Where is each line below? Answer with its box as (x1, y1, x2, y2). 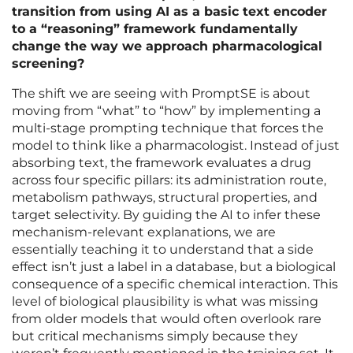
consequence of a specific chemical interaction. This (12, 277, 338, 292)
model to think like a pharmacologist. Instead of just (12, 138, 340, 154)
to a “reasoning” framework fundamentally (12, 21, 298, 37)
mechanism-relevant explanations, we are (12, 225, 276, 240)
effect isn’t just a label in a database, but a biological (12, 259, 336, 275)
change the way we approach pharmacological (12, 39, 322, 54)
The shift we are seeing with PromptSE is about (12, 86, 310, 102)
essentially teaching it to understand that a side (12, 242, 314, 258)
